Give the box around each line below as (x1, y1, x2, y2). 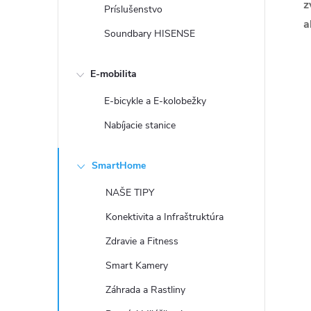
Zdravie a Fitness (106, 235, 178, 248)
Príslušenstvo (104, 3, 162, 16)
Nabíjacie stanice (104, 119, 176, 132)
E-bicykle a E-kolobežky (104, 94, 206, 108)
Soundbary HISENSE (104, 27, 195, 40)
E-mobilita (90, 67, 137, 81)
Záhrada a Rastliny (106, 283, 185, 296)
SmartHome (92, 159, 146, 172)
